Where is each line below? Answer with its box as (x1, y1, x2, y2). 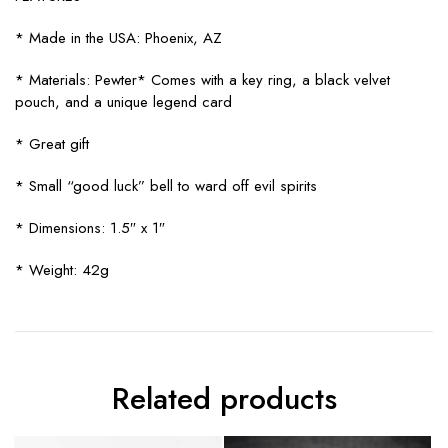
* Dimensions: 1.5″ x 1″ (15, 216, 165, 239)
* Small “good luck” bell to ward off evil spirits (15, 174, 317, 197)
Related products (111, 376, 337, 420)
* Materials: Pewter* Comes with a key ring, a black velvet (15, 68, 390, 91)
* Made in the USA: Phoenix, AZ (15, 26, 222, 49)
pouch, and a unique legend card (15, 90, 232, 113)
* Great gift (15, 132, 89, 155)
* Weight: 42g (15, 258, 109, 281)
